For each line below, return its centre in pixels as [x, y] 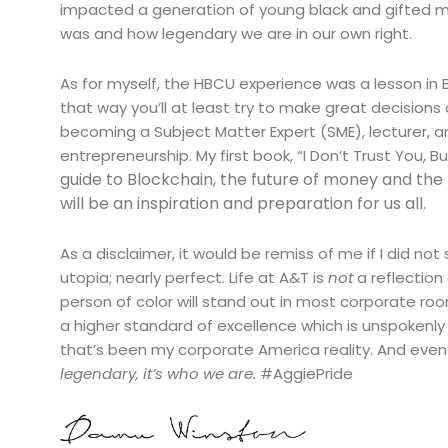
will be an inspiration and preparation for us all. [245, 204]
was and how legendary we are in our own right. [240, 33]
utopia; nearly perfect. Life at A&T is [194, 278]
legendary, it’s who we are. [158, 374]
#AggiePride [306, 374]
